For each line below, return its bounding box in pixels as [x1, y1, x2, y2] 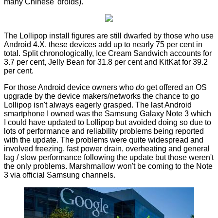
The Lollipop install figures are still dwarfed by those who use [4, 32, 214, 40]
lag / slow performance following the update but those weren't [4, 153, 214, 162]
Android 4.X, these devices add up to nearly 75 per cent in [4, 40, 202, 49]
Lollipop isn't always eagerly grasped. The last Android [4, 101, 192, 109]
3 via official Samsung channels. [4, 171, 115, 180]
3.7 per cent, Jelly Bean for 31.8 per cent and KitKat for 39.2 [4, 58, 208, 67]
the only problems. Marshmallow [4, 162, 117, 171]
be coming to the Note [135, 162, 213, 171]
